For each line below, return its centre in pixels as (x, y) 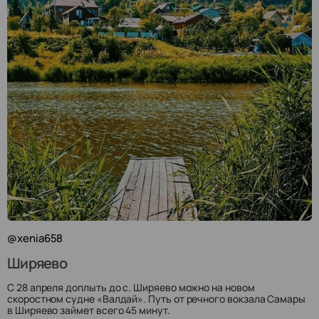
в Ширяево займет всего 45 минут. (89, 310)
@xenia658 (35, 238)
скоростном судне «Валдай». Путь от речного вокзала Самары (157, 299)
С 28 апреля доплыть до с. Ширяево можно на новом (131, 287)
